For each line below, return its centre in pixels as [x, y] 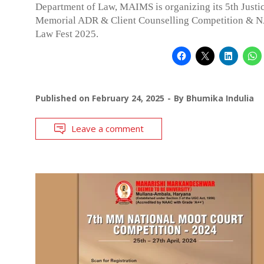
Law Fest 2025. [67, 34]
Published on [64, 98]
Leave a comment [108, 128]
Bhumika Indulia [220, 98]
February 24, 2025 [128, 98]
